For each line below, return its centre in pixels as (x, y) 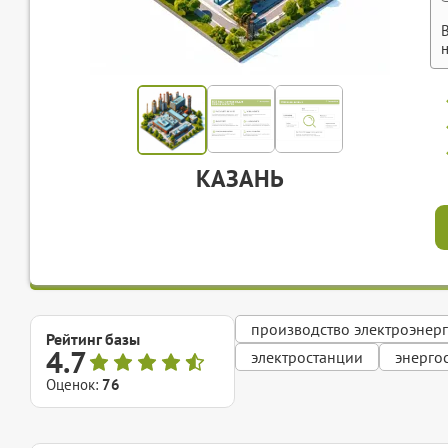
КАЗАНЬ (240, 178)
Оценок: (74, 385)
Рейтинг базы (93, 339)
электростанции (307, 357)
